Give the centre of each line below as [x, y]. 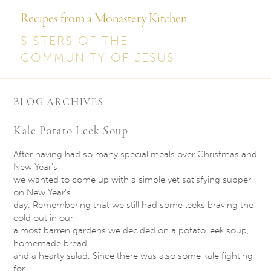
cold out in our [44, 218]
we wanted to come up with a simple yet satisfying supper [132, 180]
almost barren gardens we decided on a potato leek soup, [132, 231]
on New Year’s [42, 193]
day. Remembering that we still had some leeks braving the [134, 205]
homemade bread [51, 243]
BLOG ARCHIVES [59, 103]
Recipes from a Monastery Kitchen [104, 19]
